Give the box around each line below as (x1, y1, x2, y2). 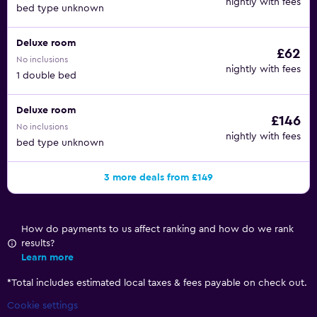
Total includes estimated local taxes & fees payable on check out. (11, 278, 307, 288)
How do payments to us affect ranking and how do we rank (21, 224, 294, 234)
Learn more (21, 253, 74, 263)
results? (21, 238, 54, 248)
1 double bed (16, 71, 76, 81)
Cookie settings (7, 301, 78, 311)
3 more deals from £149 (104, 173, 213, 183)
